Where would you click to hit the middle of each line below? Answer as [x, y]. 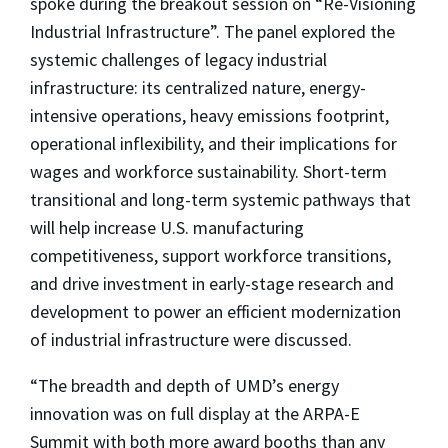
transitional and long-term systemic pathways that [220, 199]
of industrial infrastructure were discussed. [191, 339]
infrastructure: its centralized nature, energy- [198, 87]
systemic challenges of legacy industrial [178, 59]
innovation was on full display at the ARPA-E [195, 413]
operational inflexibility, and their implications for [213, 143]
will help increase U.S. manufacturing [167, 227]
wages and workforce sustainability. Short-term [208, 171]
